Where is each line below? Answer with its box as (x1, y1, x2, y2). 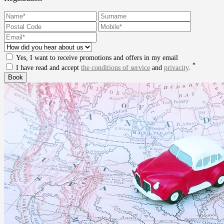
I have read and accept (16, 64, 81, 71)
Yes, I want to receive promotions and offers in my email (16, 54, 178, 61)
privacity (164, 64, 188, 71)
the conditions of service (81, 64, 150, 71)
